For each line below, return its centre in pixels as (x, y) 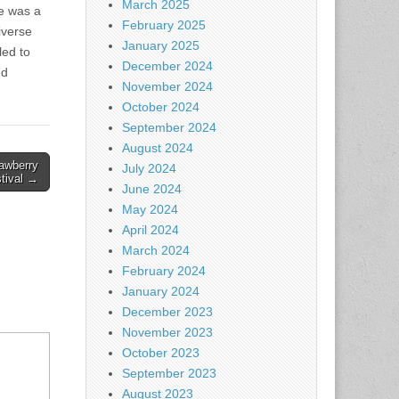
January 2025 (161, 45)
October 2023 (161, 353)
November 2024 (167, 86)
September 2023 (169, 373)
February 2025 (164, 25)
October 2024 (161, 107)
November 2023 (167, 332)
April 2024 (151, 230)
